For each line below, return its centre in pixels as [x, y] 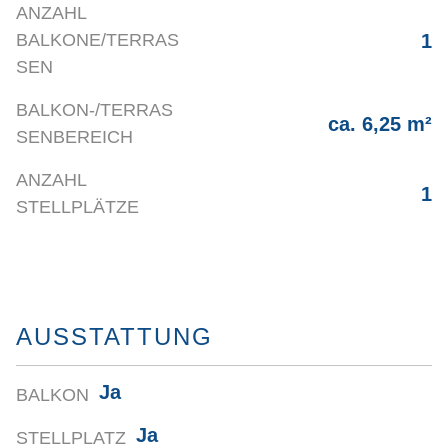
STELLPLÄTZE [77, 207]
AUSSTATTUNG [114, 337]
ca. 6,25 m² [380, 124]
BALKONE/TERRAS [97, 40]
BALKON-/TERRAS [94, 110]
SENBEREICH [74, 137]
